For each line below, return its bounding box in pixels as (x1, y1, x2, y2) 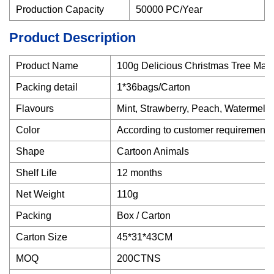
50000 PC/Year (136, 4, 202, 15)
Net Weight (16, 189, 64, 199)
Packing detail (16, 82, 78, 92)
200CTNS (117, 253, 161, 264)
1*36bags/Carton (117, 82, 190, 92)
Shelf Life (16, 168, 57, 178)
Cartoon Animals (117, 146, 189, 157)
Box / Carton (117, 210, 171, 221)
